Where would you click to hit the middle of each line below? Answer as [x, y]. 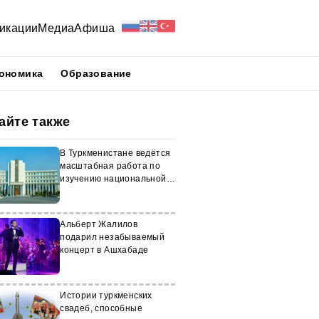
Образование [96, 73]
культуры [79, 192]
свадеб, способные [101, 308]
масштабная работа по [110, 166]
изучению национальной [113, 179]
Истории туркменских [106, 296]
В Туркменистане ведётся [115, 153]
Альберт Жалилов [99, 224]
